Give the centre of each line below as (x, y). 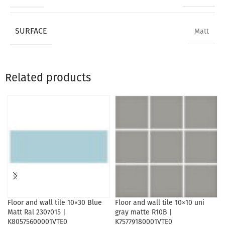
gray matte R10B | (144, 212)
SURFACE (31, 31)
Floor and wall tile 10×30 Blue (55, 203)
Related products (48, 78)
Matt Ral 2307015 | (37, 212)
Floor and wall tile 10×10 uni (160, 203)
